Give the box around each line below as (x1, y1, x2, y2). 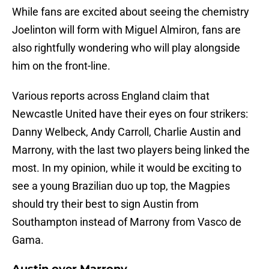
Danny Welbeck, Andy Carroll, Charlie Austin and (12, 125, 241, 139)
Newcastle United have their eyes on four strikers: (12, 107, 248, 121)
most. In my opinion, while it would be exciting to (12, 162, 241, 175)
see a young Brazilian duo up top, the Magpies (12, 180, 230, 193)
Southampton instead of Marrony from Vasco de (12, 216, 241, 229)
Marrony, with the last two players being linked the (12, 144, 250, 157)
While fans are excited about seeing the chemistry (12, 5, 249, 19)
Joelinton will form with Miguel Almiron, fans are (12, 23, 241, 37)
